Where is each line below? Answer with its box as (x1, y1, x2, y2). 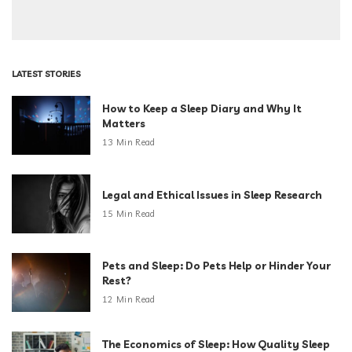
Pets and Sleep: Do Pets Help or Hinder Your (102, 259, 331, 273)
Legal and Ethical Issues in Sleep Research (102, 188, 322, 201)
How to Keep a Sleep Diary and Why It (102, 102, 302, 115)
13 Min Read (102, 137, 156, 148)
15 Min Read (102, 207, 156, 219)
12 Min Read (102, 294, 156, 306)
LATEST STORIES (12, 68, 81, 80)
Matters (102, 117, 145, 130)
